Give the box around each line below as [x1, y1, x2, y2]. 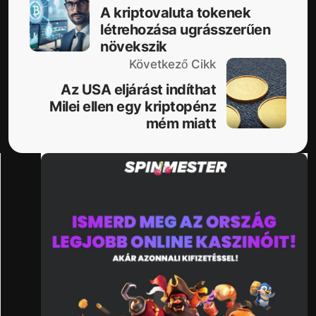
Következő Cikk [129, 56, 216, 71]
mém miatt [145, 114, 216, 132]
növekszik [100, 37, 167, 55]
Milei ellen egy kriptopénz [49, 97, 216, 115]
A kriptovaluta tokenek [100, 4, 250, 21]
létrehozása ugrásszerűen [100, 20, 270, 38]
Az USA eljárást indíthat [61, 80, 216, 98]
